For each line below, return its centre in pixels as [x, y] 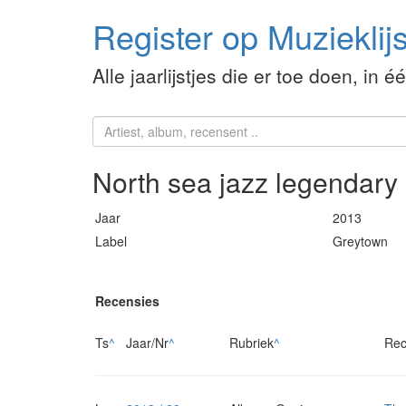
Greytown [360, 242]
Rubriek [251, 343]
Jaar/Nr [147, 343]
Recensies [127, 301]
